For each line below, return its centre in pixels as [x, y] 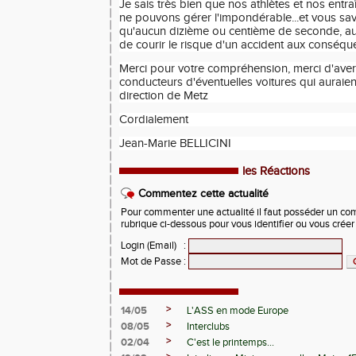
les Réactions [276, 171]
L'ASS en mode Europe [238, 311]
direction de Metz [164, 96]
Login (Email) [149, 246]
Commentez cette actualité [203, 194]
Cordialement [154, 120]
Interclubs [208, 327]
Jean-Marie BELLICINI [175, 143]
